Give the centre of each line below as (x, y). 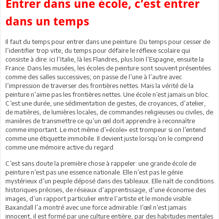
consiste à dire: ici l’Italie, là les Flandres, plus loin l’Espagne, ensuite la (105, 59)
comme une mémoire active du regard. (60, 147)
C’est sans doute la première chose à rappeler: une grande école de (101, 163)
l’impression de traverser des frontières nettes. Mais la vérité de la (99, 85)
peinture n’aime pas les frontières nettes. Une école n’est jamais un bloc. (107, 94)
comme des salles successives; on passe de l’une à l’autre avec (94, 77)
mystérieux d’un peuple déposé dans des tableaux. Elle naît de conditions (109, 181)
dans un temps (47, 21)
